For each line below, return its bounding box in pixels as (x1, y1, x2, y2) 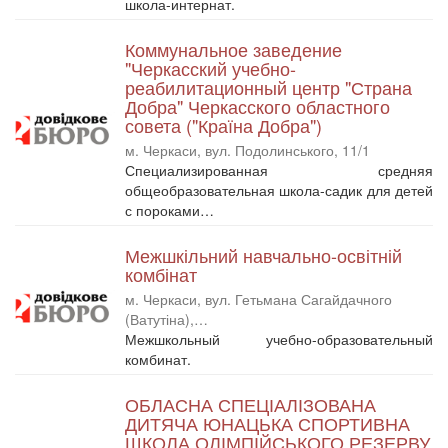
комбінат (125, 260, 197, 287)
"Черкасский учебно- (125, 54, 296, 81)
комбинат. (125, 348, 195, 369)
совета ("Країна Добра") (125, 111, 322, 138)
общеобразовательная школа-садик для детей (125, 179, 433, 200)
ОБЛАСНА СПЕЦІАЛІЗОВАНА (125, 390, 376, 417)
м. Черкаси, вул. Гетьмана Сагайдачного (125, 288, 392, 309)
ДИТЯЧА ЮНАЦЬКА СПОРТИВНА (125, 409, 410, 436)
